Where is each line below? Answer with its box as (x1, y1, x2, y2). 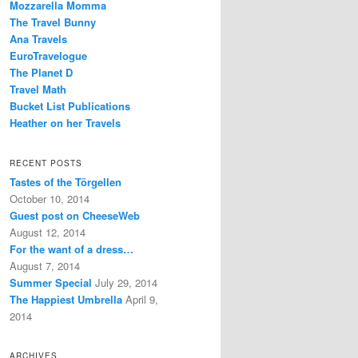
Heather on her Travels (10, 115, 121, 131)
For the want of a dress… (10, 241, 133, 257)
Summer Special (10, 274, 92, 290)
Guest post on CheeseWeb (10, 207, 140, 223)
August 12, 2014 (10, 224, 86, 240)
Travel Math (10, 82, 66, 97)
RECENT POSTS (10, 157, 82, 169)
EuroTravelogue (10, 48, 87, 64)
